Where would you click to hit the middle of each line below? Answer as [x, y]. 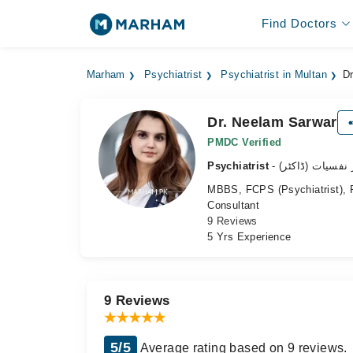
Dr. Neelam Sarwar [272, 122]
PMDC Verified [245, 142]
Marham [106, 75]
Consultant [234, 205]
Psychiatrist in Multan [274, 75]
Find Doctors [299, 23]
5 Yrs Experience [249, 237]
